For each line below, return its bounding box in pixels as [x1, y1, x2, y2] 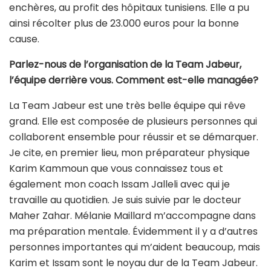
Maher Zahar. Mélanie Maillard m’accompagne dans [9, 209, 256, 223]
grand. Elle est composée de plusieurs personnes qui [9, 114, 257, 129]
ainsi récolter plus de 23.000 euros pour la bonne [9, 16, 239, 31]
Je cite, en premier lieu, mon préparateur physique [9, 146, 250, 160]
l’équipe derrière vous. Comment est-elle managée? [9, 73, 258, 88]
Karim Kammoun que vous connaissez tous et [9, 162, 223, 176]
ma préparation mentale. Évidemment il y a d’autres [9, 224, 258, 239]
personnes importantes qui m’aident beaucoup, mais [9, 240, 260, 255]
